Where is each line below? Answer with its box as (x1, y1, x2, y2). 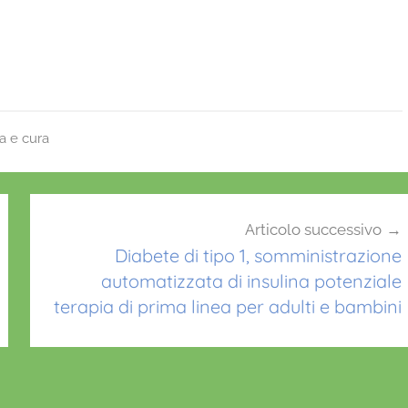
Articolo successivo (244, 220, 382, 240)
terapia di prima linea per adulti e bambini (53, 295, 402, 319)
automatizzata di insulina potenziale (100, 270, 402, 293)
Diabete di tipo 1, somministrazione (114, 244, 402, 268)
